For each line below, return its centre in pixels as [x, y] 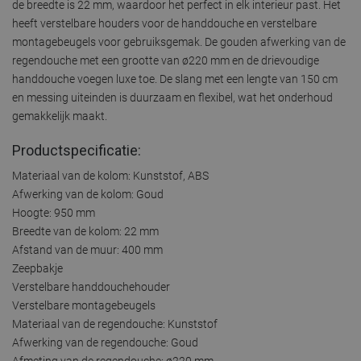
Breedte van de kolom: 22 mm [85, 231]
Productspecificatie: [77, 150]
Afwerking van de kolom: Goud [88, 194]
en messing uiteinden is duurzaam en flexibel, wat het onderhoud [172, 97]
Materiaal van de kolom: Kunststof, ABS [110, 175]
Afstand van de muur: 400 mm [87, 249]
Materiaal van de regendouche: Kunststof [115, 324]
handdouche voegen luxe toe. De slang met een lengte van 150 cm [175, 79]
